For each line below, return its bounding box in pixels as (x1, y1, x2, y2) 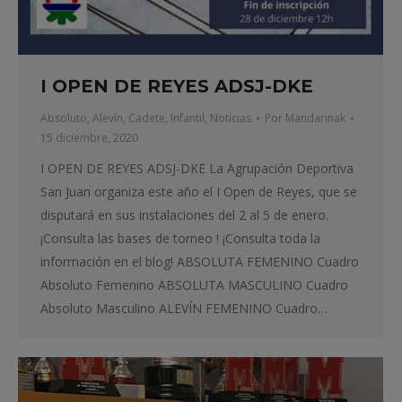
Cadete (128, 110, 165, 127)
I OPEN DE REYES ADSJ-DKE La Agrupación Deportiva (40, 160, 354, 178)
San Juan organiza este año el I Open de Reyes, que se (40, 183, 357, 201)
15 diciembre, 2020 (40, 130, 138, 146)
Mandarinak (285, 110, 345, 127)
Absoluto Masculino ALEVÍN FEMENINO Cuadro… (40, 300, 328, 318)
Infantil (170, 110, 205, 127)
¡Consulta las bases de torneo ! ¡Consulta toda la (40, 230, 320, 248)
